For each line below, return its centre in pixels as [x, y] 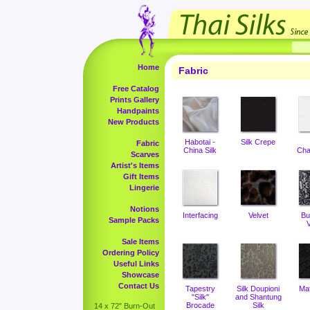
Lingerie [144, 188]
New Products [134, 122]
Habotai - [200, 142]
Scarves [145, 154]
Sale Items [140, 241]
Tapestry [200, 289]
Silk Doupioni [258, 289]
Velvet [258, 215]
